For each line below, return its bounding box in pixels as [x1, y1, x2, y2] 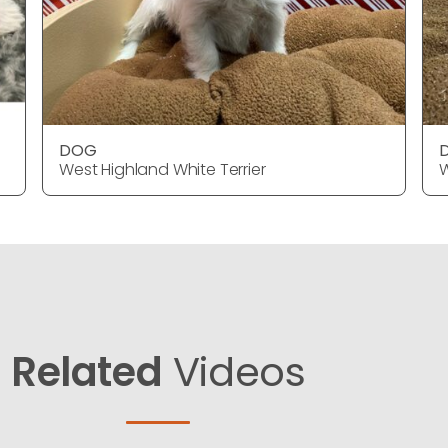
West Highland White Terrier [59, 158, 266, 182]
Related [11, 344, 163, 401]
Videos [162, 344, 306, 401]
